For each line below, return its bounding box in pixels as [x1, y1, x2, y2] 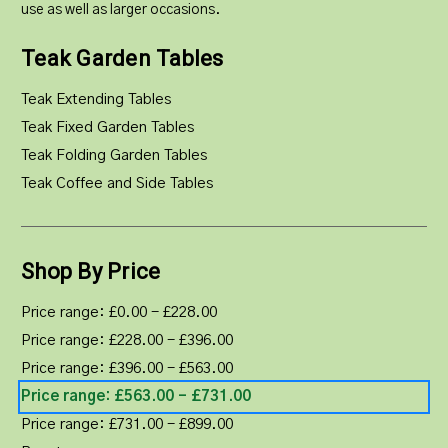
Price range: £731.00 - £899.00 [21, 416, 233, 432]
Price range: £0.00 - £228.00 [21, 304, 217, 320]
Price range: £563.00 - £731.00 [21, 388, 251, 404]
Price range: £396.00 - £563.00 [21, 360, 233, 376]
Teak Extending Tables [21, 91, 171, 107]
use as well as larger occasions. [21, 2, 220, 17]
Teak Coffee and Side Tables [21, 175, 213, 191]
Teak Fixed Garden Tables [21, 119, 194, 135]
